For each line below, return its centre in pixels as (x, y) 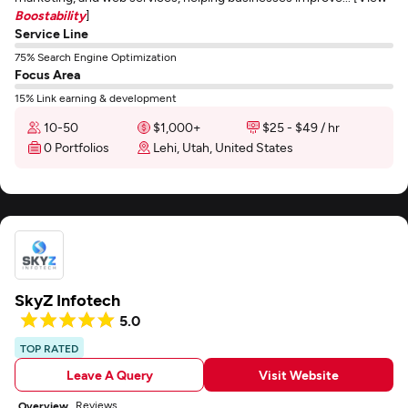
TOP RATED (49, 348)
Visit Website (299, 374)
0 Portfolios (76, 147)
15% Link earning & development (96, 97)
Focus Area (47, 74)
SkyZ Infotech (67, 300)
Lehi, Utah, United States (223, 147)
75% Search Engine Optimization (96, 56)
